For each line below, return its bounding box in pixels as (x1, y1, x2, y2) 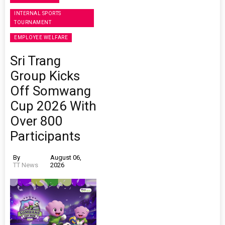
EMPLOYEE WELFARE (14, 35, 68, 41)
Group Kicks (10, 68, 80, 84)
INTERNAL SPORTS (14, 11, 61, 17)
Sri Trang (10, 53, 61, 69)
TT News (13, 161, 38, 169)
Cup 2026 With (10, 98, 96, 114)
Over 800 (10, 114, 63, 129)
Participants (10, 129, 80, 144)
